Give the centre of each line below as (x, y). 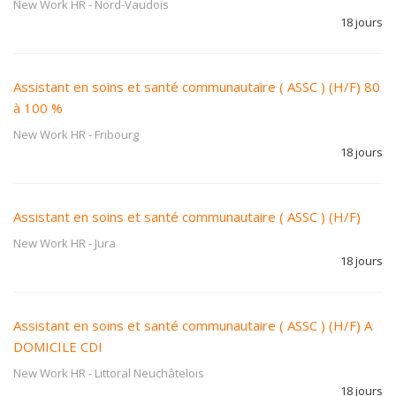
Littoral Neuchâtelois (149, 373)
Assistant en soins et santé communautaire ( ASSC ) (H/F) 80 (197, 87)
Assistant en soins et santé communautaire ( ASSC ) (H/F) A (193, 325)
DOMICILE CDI (58, 346)
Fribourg (117, 134)
